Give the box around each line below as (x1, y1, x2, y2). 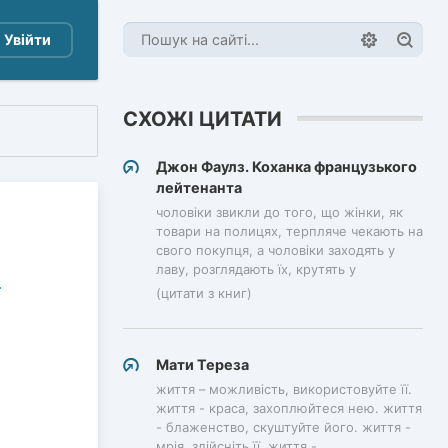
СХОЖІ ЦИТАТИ (123, 106, 282, 131)
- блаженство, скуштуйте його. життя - (156, 419, 411, 436)
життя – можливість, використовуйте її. (156, 381, 412, 398)
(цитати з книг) (156, 284, 252, 301)
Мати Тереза (156, 355, 249, 373)
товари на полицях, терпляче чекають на (156, 222, 423, 239)
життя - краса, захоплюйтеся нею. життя (156, 400, 422, 417)
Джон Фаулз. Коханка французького (156, 157, 417, 175)
